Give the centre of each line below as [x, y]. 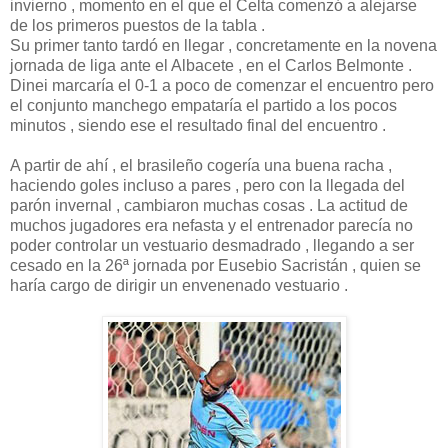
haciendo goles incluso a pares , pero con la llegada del [207, 185]
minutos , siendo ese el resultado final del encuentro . [198, 125]
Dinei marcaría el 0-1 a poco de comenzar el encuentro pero [222, 85]
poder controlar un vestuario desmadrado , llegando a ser [212, 245]
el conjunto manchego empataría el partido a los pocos [203, 105]
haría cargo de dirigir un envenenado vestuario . [179, 285]
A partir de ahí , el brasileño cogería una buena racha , [201, 165]
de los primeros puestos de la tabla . [137, 25]
